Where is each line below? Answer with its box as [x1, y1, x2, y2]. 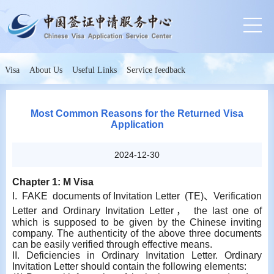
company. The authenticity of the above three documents [12, 228, 262, 239]
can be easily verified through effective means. [12, 239, 212, 250]
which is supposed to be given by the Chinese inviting [12, 217, 262, 228]
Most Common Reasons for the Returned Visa [31, 108, 243, 119]
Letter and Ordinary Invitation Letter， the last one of [12, 206, 262, 216]
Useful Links [72, 65, 117, 75]
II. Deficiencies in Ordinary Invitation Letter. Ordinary [12, 250, 262, 261]
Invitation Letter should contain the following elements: [12, 261, 246, 272]
